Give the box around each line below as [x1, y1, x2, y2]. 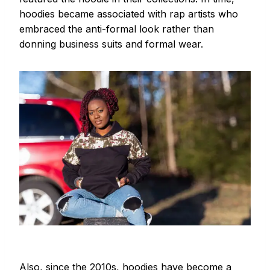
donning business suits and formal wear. [19, 38, 203, 51]
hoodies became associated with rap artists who [19, 8, 238, 20]
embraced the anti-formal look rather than [19, 23, 214, 36]
